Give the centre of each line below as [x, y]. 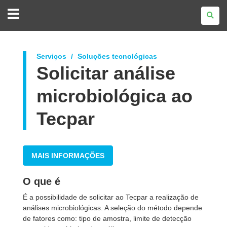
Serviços [51, 56]
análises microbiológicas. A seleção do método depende [112, 208]
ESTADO [41, 24]
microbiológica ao [115, 96]
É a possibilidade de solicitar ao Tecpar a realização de [111, 197]
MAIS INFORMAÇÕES [68, 156]
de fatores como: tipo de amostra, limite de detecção [107, 218]
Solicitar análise [106, 73]
